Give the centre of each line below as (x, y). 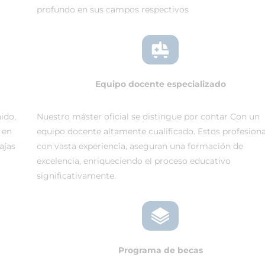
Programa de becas (160, 250)
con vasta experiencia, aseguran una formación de (140, 146)
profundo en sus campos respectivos (112, 9)
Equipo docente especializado (160, 84)
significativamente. (76, 176)
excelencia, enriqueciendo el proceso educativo (133, 161)
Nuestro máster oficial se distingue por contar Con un (148, 117)
